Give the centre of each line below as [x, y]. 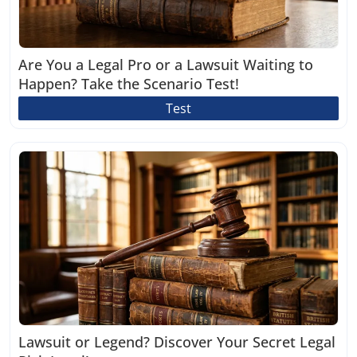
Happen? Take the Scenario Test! [129, 84]
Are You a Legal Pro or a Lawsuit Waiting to [166, 65]
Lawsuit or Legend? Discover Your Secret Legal [177, 342]
